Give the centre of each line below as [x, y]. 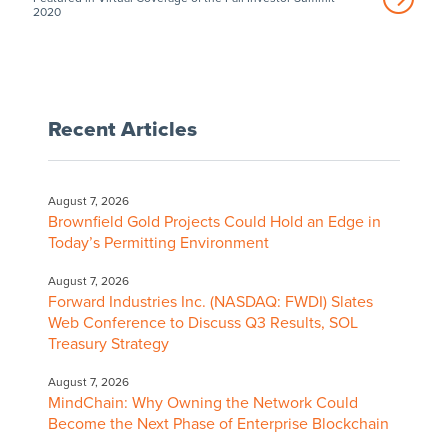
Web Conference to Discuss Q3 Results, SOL [202, 322]
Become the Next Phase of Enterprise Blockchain [218, 423]
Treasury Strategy [108, 343]
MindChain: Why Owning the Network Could [202, 402]
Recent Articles [122, 129]
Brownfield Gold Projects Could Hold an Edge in [214, 221]
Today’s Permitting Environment [158, 242]
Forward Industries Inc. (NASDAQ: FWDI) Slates [210, 301]
